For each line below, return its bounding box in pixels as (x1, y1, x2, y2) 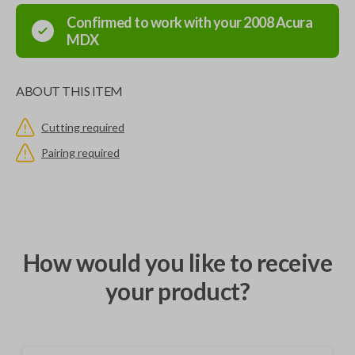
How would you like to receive (22, 248, 333, 277)
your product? (105, 277, 250, 305)
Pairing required (41, 146, 120, 159)
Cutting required (41, 120, 124, 134)
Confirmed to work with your (67, 13, 243, 31)
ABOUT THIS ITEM (16, 83, 123, 98)
